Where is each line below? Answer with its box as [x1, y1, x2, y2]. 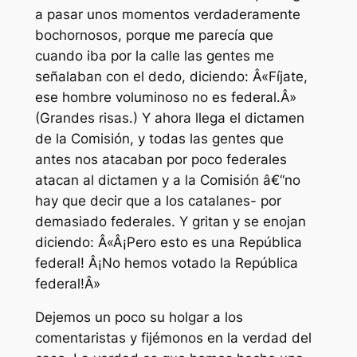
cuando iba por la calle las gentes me [34, 47, 274, 64]
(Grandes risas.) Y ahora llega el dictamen [34, 109, 304, 126]
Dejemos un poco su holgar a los [34, 309, 243, 326]
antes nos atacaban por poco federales [34, 151, 287, 167]
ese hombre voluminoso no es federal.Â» [34, 88, 296, 105]
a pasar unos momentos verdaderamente [34, 6, 300, 22]
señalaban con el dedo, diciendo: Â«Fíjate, [34, 68, 308, 84]
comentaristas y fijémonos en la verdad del [34, 330, 312, 347]
